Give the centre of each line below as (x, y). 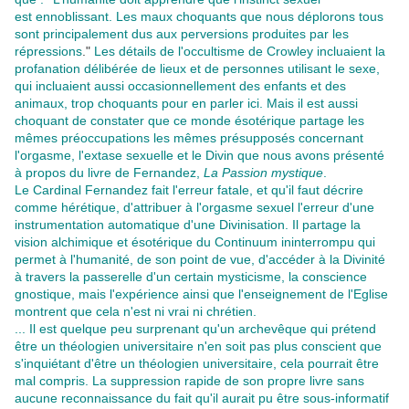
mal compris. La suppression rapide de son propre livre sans (189, 381)
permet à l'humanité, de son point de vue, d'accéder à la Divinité (200, 260)
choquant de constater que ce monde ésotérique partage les (189, 121)
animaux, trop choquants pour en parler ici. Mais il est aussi (186, 104)
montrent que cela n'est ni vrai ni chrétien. (136, 312)
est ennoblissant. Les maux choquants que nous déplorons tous (199, 17)
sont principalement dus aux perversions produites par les (182, 34)
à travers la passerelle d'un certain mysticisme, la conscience (191, 277)
